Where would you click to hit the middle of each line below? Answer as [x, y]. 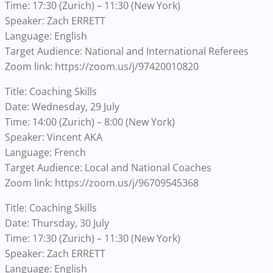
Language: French [45, 153]
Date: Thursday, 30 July [57, 223]
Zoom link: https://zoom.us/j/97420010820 [102, 67]
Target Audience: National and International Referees [127, 51]
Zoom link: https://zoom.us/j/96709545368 [102, 183]
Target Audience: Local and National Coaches [108, 168]
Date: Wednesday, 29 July [62, 107]
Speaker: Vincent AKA [54, 137]
